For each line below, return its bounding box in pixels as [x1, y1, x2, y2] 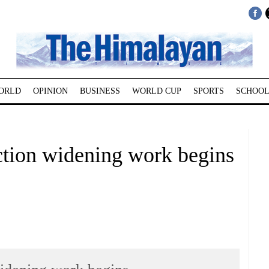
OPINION [32, 86, 68, 95]
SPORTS [193, 86, 224, 95]
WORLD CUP [131, 86, 181, 95]
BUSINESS [79, 86, 120, 95]
